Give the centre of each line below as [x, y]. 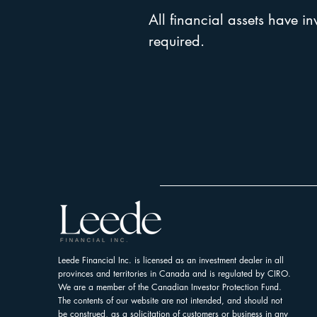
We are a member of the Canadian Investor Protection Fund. [170, 287]
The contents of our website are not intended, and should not [170, 300]
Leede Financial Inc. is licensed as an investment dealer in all [171, 260]
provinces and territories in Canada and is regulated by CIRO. [174, 273]
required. [177, 41]
